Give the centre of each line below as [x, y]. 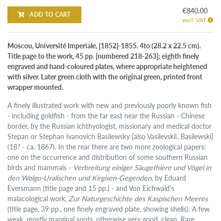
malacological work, [38, 199]
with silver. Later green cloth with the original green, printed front [105, 77]
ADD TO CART [50, 15]
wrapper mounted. [36, 87]
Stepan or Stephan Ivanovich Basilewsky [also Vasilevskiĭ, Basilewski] [110, 136]
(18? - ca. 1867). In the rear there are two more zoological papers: [107, 147]
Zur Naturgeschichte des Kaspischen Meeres [138, 199]
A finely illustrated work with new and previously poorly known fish [110, 105]
